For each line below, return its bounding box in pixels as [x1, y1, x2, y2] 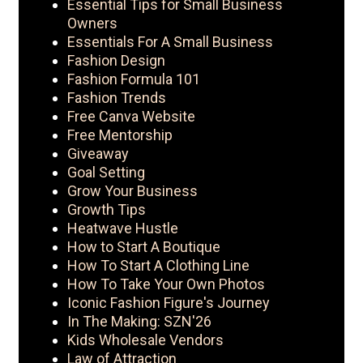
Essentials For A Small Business [67, 33, 273, 51]
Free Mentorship [67, 126, 173, 144]
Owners [67, 15, 117, 32]
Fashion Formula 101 [67, 70, 200, 88]
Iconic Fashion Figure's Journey [67, 294, 270, 312]
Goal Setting [67, 164, 145, 181]
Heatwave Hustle [67, 220, 178, 237]
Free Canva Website [67, 108, 195, 126]
